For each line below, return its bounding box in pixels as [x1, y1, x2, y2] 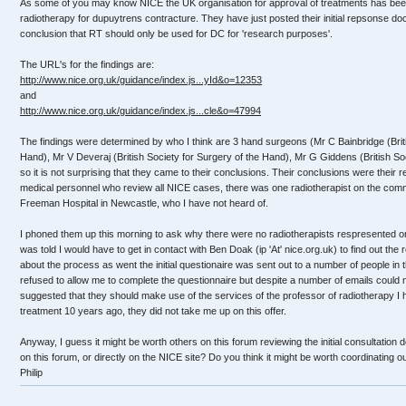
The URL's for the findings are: [20, 59, 154, 70]
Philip [20, 367, 43, 378]
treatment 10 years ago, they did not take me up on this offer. [20, 305, 286, 316]
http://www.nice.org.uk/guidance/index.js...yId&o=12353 [20, 74, 262, 85]
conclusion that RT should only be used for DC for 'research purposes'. [20, 28, 333, 39]
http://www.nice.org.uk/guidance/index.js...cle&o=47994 [20, 105, 261, 116]
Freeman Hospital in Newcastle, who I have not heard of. [20, 198, 268, 208]
